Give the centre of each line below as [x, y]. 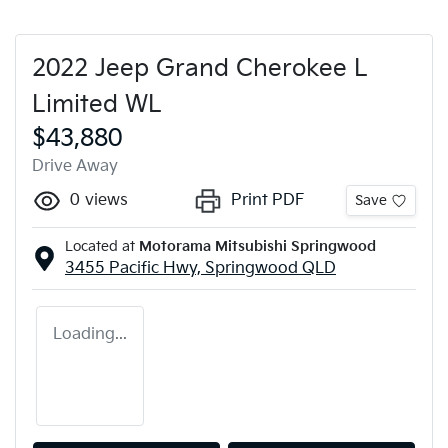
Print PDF [268, 200]
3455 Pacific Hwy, [135, 268]
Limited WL [97, 104]
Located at [100, 246]
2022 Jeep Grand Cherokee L [200, 68]
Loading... [90, 334]
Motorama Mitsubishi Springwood [257, 246]
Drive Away [75, 166]
